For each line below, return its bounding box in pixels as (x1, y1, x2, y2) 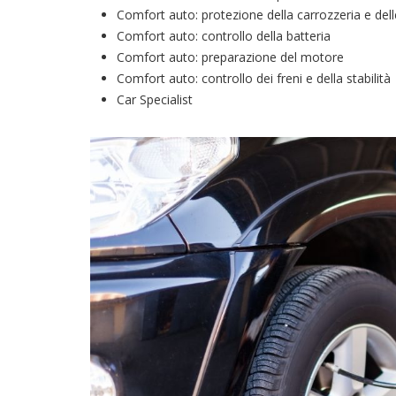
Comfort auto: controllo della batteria (117, 27, 334, 45)
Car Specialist (117, 91, 193, 109)
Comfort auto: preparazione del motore (117, 49, 347, 66)
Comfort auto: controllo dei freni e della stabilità (117, 70, 394, 88)
